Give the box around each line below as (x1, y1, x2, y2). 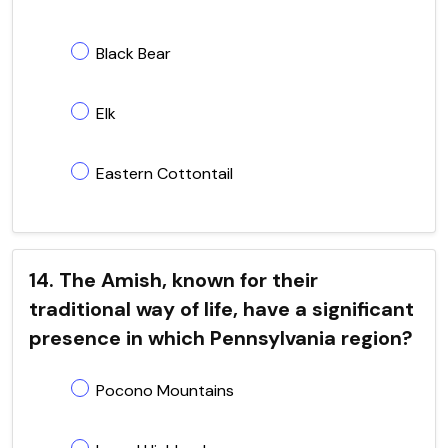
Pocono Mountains (96, 379, 234, 401)
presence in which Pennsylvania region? (29, 324, 413, 351)
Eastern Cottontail (96, 162, 233, 184)
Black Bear (96, 42, 171, 64)
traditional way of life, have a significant (29, 295, 414, 322)
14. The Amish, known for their (29, 266, 318, 293)
